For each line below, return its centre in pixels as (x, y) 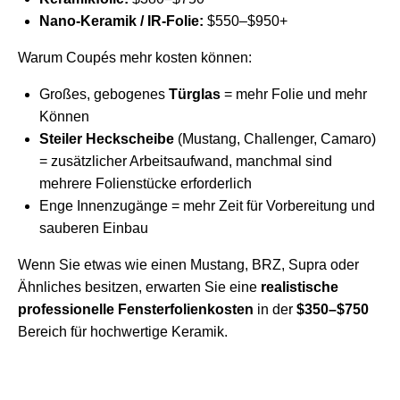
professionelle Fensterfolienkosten (136, 310)
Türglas (195, 95)
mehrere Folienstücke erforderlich (146, 184)
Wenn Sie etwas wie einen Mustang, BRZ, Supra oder (188, 265)
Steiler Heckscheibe (107, 139)
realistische (300, 287)
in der (275, 310)
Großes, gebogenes (104, 95)
